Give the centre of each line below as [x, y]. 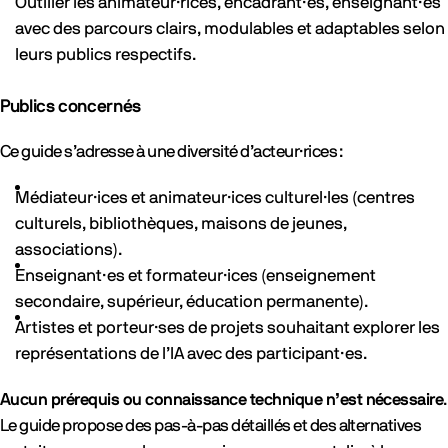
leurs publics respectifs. [105, 54]
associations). [68, 249]
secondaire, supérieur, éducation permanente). [191, 301]
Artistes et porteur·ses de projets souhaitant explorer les [227, 327]
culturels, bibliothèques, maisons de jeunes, [181, 223]
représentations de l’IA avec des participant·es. [191, 353]
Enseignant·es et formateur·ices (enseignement [195, 275]
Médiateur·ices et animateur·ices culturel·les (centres [215, 197]
